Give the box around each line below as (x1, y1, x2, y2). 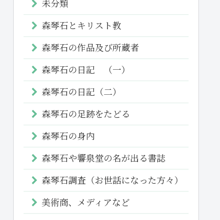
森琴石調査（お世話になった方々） (42, 173, 183, 186)
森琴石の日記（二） (42, 84, 121, 98)
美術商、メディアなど (42, 195, 130, 208)
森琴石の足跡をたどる (42, 107, 130, 120)
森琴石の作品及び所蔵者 (42, 40, 139, 54)
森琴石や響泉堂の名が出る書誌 (42, 151, 165, 164)
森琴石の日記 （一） (42, 62, 130, 76)
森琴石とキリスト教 (42, 18, 121, 31)
